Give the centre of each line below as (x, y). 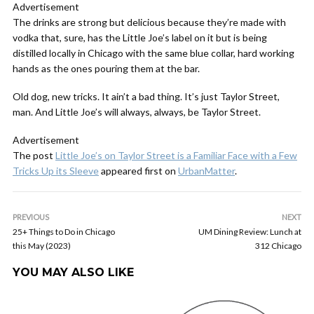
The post (34, 155)
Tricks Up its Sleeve (56, 171)
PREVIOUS (31, 217)
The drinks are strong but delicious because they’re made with (149, 22)
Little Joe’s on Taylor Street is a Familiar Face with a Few (176, 155)
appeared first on (138, 171)
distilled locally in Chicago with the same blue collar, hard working (153, 53)
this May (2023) (42, 246)
